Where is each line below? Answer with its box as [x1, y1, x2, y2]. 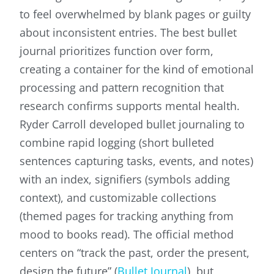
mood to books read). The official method [20, 227, 234, 242]
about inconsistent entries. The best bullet [20, 25, 237, 40]
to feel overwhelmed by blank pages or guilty [20, 7, 251, 22]
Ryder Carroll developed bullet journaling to [20, 117, 245, 132]
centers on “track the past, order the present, [20, 245, 250, 261]
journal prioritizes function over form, [20, 43, 213, 59]
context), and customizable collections [20, 190, 217, 206]
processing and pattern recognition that [20, 80, 224, 95]
